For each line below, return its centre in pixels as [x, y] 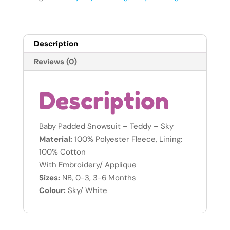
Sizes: [49, 177]
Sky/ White [86, 190]
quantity [37, 60]
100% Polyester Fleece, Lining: [127, 139]
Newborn [39, 47]
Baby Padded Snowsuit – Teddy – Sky [106, 126]
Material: [55, 139]
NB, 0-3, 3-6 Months [98, 177]
